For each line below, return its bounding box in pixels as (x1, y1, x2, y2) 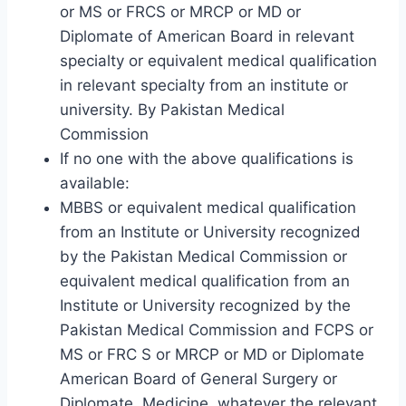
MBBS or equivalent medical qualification (60, 198, 356, 217)
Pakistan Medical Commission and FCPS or (60, 320, 373, 339)
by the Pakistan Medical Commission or (60, 246, 347, 266)
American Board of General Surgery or (60, 369, 337, 388)
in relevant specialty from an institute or (60, 75, 348, 94)
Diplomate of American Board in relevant (60, 26, 354, 45)
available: (60, 173, 130, 192)
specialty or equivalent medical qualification (60, 51, 377, 70)
